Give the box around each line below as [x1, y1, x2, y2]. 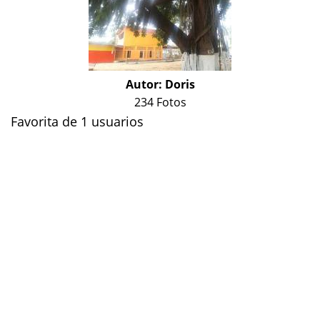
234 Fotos [134, 94, 186, 110]
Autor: [125, 76, 165, 92]
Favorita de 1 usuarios [11, 112, 144, 130]
